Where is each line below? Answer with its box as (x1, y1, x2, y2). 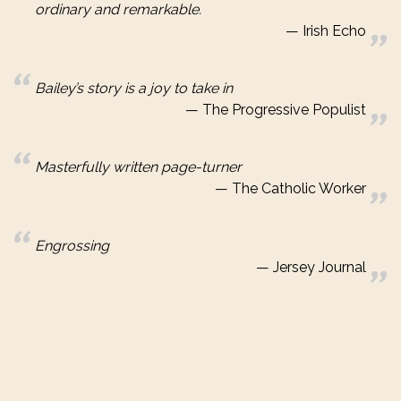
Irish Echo (303, 22, 366, 40)
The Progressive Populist (202, 101, 366, 119)
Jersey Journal (273, 259, 366, 277)
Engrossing (35, 237, 109, 255)
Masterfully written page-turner (35, 158, 242, 176)
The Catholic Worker (232, 180, 366, 198)
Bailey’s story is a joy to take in (35, 80, 233, 98)
